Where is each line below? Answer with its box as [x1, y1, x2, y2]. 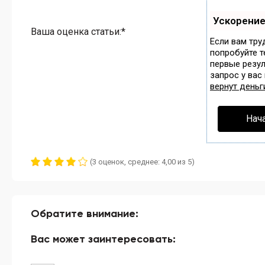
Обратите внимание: [31, 207, 138, 220]
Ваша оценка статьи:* [31, 25, 125, 37]
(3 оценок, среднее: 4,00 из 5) [90, 157, 195, 166]
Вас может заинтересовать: [31, 232, 176, 245]
